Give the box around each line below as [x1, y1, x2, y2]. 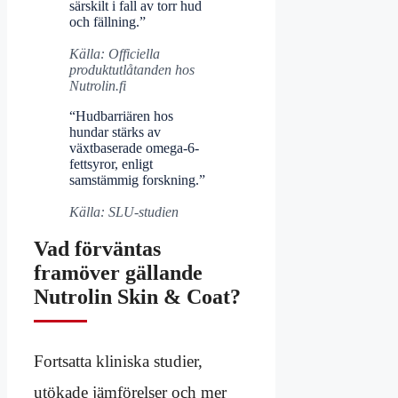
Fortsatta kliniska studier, [34, 352, 203, 371]
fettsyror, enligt [69, 155, 153, 171]
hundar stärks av [69, 123, 161, 139]
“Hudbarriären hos [69, 107, 173, 123]
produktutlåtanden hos [69, 61, 195, 77]
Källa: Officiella [69, 45, 160, 61]
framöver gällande [34, 261, 203, 285]
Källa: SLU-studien [69, 203, 179, 219]
